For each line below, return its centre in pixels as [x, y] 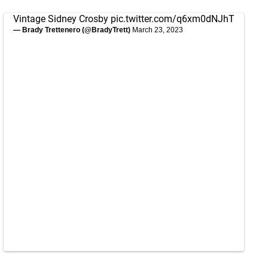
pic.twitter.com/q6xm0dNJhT [173, 19]
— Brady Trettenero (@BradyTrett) [73, 30]
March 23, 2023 [158, 30]
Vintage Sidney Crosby [62, 19]
